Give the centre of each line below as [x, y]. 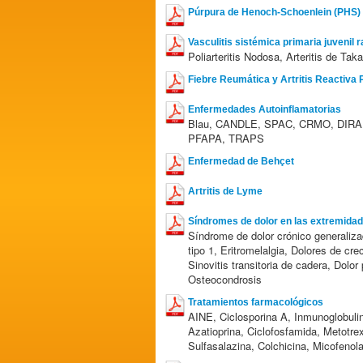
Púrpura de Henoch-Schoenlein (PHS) [274, 12]
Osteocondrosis [225, 279]
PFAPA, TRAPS [226, 138]
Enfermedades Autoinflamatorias [265, 109]
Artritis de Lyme [225, 191]
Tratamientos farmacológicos [256, 302]
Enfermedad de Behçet [241, 161]
